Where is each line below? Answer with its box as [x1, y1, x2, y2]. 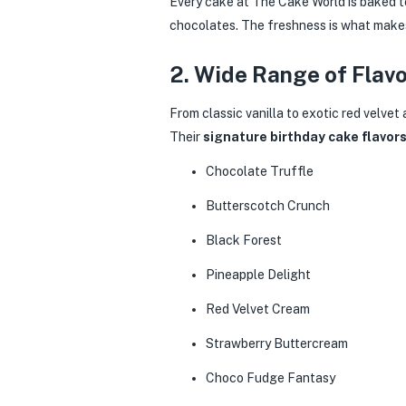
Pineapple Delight [206, 266, 311, 282]
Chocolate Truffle [206, 163, 314, 179]
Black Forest [206, 232, 282, 247]
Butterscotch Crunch [206, 198, 330, 213]
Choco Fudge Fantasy [206, 370, 335, 385]
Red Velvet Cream [206, 301, 310, 316]
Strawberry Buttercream [206, 335, 348, 351]
